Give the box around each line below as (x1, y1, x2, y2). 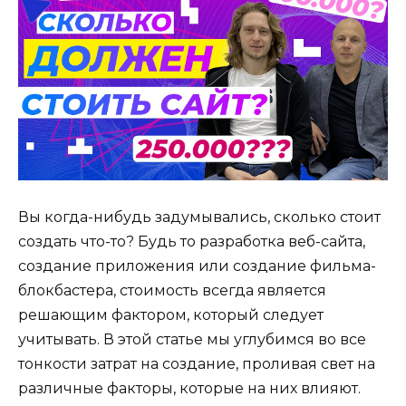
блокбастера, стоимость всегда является (18, 281, 326, 299)
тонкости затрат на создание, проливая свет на (18, 354, 375, 372)
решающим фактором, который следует (18, 305, 324, 324)
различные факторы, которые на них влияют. (18, 379, 361, 397)
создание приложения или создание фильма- (18, 256, 376, 275)
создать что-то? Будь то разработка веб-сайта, (18, 232, 365, 250)
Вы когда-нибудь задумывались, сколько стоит (18, 208, 381, 226)
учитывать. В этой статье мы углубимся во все (18, 330, 366, 348)
